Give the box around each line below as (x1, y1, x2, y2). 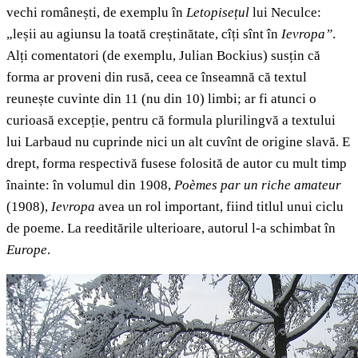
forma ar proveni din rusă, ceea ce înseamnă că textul (6, 70, 307, 86)
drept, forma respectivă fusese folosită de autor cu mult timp (6, 156, 347, 172)
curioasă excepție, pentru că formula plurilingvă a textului (6, 113, 336, 129)
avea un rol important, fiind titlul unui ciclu (95, 199, 344, 215)
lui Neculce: (249, 5, 321, 21)
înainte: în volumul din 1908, (6, 177, 174, 193)
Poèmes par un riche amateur (174, 177, 341, 193)
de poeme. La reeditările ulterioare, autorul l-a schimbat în (6, 221, 336, 237)
